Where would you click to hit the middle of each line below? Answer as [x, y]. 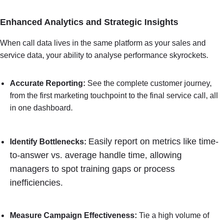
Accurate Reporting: [48, 83]
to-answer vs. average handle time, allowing [96, 155]
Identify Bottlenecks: [48, 142]
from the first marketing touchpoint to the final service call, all [114, 96]
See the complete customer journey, [149, 83]
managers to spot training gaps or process [92, 169]
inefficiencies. [36, 183]
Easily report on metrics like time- [153, 141]
